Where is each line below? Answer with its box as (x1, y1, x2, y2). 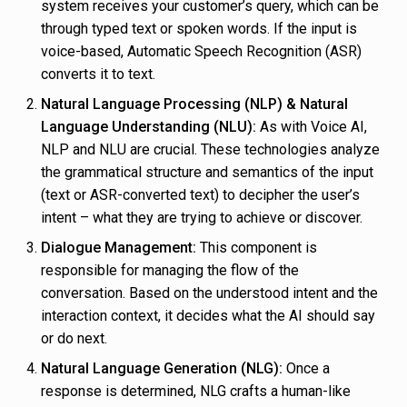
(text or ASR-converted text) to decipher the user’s (41, 185, 360, 203)
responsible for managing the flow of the (41, 261, 299, 279)
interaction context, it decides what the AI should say (41, 306, 375, 324)
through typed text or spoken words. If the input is (41, 19, 357, 37)
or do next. (41, 329, 107, 347)
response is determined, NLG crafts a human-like (41, 382, 351, 400)
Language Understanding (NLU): (41, 117, 256, 135)
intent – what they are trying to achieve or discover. (41, 208, 362, 226)
